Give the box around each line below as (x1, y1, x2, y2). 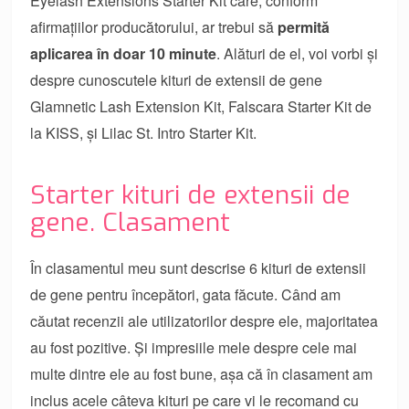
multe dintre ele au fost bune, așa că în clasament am (30, 362, 373, 384)
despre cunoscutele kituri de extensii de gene (30, 68, 323, 90)
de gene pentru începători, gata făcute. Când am (30, 283, 341, 305)
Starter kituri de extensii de (30, 177, 351, 212)
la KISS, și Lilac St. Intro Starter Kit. (30, 121, 257, 143)
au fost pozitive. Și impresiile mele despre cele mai (30, 336, 358, 358)
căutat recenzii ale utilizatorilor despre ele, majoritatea (30, 309, 379, 331)
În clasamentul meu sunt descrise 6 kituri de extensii (30, 257, 367, 278)
